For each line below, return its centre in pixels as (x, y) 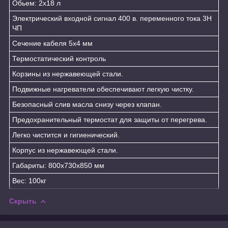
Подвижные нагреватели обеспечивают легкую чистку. (103, 89)
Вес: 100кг (29, 180)
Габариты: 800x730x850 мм (58, 165)
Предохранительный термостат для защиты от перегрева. (110, 119)
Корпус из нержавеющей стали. (65, 150)
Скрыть (23, 201)
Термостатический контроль (59, 58)
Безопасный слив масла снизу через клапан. (87, 104)
